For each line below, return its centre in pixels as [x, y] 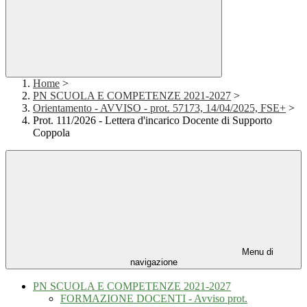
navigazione [153, 262]
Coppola [51, 133]
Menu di [256, 252]
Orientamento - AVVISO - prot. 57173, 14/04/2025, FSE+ [159, 108]
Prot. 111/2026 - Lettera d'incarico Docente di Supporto [152, 121]
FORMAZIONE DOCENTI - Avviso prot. [154, 299]
